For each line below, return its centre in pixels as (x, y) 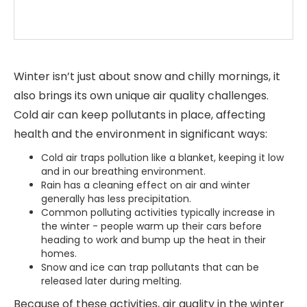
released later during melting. (111, 281)
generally (63, 198)
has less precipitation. (141, 198)
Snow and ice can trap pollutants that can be (150, 267)
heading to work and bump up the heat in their (153, 240)
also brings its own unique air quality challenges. (141, 95)
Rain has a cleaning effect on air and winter (146, 185)
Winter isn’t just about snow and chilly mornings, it (147, 76)
